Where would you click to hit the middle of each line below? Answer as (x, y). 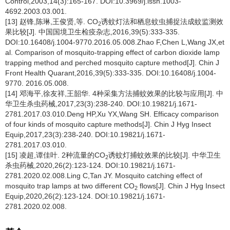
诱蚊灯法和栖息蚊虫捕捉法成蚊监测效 (162, 22)
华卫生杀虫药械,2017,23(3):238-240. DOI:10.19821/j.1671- (101, 104)
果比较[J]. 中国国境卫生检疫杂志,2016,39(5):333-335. (92, 32)
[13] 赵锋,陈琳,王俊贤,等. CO (52, 22)
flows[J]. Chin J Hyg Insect (181, 186)
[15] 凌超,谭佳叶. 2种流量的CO (55, 155)
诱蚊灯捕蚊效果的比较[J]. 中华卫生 (165, 155)
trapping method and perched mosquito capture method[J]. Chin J (112, 63)
